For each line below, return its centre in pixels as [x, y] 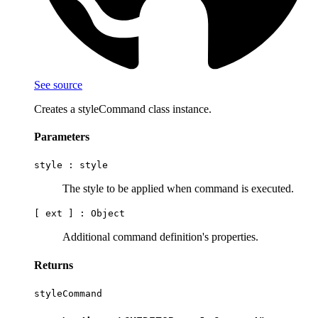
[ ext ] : [62, 214]
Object [108, 214]
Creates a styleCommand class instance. [123, 109]
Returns [54, 265]
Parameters [62, 137]
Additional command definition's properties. [160, 237]
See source [58, 84]
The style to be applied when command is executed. [178, 189]
